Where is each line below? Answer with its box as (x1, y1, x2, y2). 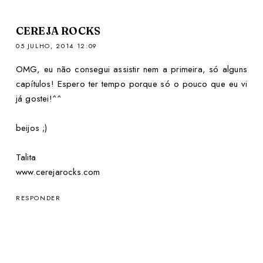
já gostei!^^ (15, 92, 62, 106)
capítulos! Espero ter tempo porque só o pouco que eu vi (15, 77, 248, 91)
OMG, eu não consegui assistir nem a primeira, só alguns (15, 63, 248, 76)
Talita (15, 151, 36, 164)
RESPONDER (15, 193, 61, 203)
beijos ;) (15, 122, 48, 135)
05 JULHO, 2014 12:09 (15, 41, 97, 51)
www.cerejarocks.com (15, 166, 100, 179)
